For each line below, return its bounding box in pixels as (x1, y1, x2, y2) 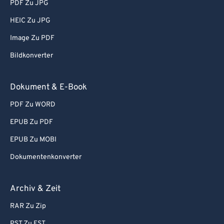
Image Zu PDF (10, 34, 54, 42)
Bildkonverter (10, 51, 53, 60)
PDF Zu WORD (10, 100, 55, 109)
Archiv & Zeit (10, 183, 60, 194)
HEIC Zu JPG (10, 16, 50, 25)
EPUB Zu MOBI (10, 135, 56, 144)
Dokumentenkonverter (10, 153, 81, 161)
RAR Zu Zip (10, 202, 46, 210)
